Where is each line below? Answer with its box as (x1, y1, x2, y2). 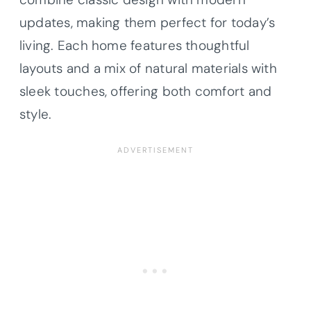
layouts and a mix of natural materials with (19, 59, 277, 77)
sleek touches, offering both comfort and (19, 82, 272, 100)
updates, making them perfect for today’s (19, 13, 276, 31)
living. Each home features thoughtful (19, 36, 250, 54)
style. (19, 105, 52, 123)
